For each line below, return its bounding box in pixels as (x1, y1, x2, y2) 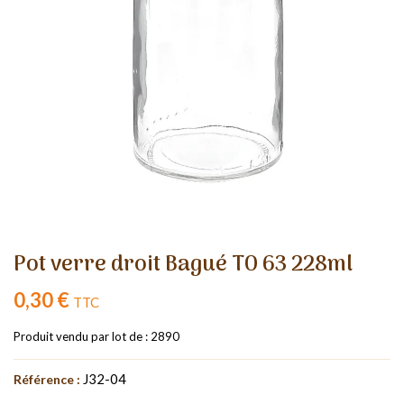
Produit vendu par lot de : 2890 (14, 328, 179, 344)
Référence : (14, 371, 80, 387)
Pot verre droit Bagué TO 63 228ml (14, 246, 353, 282)
